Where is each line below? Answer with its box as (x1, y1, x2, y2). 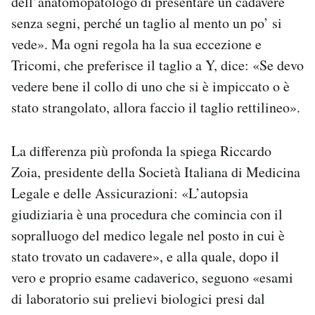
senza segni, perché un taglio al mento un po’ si (11, 13, 282, 33)
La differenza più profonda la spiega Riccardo (11, 141, 271, 161)
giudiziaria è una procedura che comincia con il (11, 205, 283, 224)
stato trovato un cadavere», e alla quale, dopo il (11, 247, 279, 266)
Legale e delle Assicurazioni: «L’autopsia (11, 184, 248, 203)
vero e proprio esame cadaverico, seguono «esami (11, 268, 293, 288)
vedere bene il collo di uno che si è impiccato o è (11, 77, 290, 96)
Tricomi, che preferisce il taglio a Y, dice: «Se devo (11, 56, 304, 75)
